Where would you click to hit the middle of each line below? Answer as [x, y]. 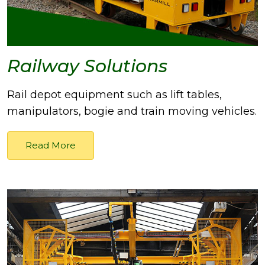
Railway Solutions [87, 66]
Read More [51, 146]
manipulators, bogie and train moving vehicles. [132, 112]
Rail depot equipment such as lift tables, [114, 95]
